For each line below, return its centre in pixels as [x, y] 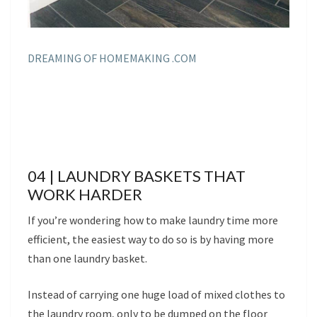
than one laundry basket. [87, 258]
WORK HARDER [85, 194]
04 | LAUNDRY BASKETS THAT [137, 175]
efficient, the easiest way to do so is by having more [151, 239]
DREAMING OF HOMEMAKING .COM [112, 58]
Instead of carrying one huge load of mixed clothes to [156, 294]
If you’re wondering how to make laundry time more [153, 220]
